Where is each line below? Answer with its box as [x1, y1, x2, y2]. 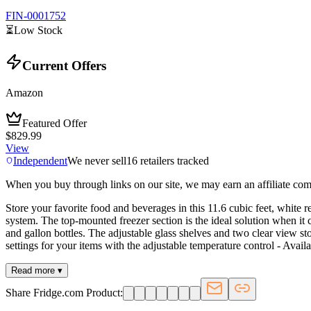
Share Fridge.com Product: [6, 287, 123, 299]
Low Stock [14, 24, 62, 36]
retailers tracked [137, 155, 209, 167]
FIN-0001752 [6, 9, 66, 22]
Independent [13, 155, 67, 167]
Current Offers [22, 58, 106, 74]
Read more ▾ [11, 265, 62, 276]
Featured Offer [22, 117, 87, 130]
